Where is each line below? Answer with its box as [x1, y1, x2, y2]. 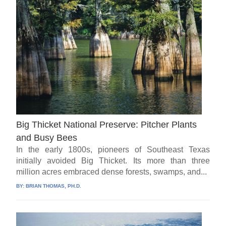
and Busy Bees [16, 132, 78, 143]
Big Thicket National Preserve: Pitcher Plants [16, 119, 197, 130]
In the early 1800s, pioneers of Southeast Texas [16, 145, 210, 154]
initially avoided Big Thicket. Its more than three [16, 156, 210, 165]
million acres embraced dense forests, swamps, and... [16, 167, 207, 176]
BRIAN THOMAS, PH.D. [26, 183, 82, 189]
